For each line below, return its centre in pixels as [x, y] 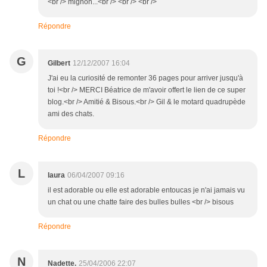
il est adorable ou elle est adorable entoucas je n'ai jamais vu [146, 190]
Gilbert [59, 63]
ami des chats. [71, 114]
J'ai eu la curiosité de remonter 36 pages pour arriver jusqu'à [145, 78]
